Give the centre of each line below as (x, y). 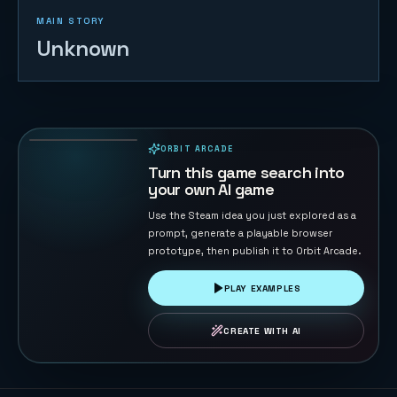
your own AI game (211, 189)
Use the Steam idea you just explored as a (253, 215)
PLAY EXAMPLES (262, 288)
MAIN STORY (70, 21)
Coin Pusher (78, 105)
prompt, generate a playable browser (241, 233)
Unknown (83, 48)
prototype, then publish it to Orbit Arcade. (255, 251)
